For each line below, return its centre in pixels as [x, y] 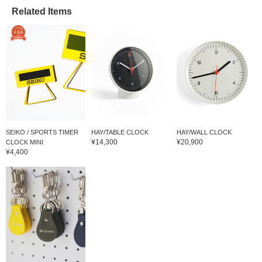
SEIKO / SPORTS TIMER [42, 132]
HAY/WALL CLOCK [204, 132]
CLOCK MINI [25, 142]
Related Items [42, 12]
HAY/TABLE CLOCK [120, 132]
